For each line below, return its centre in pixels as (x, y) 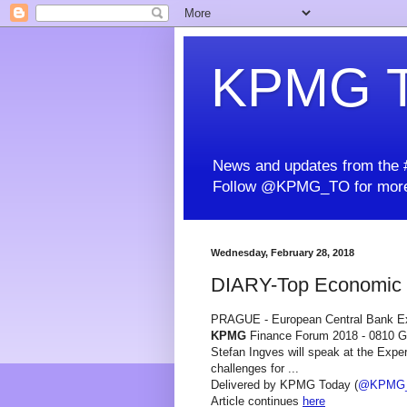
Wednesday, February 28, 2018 (283, 253)
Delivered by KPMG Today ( (284, 385)
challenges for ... (255, 369)
